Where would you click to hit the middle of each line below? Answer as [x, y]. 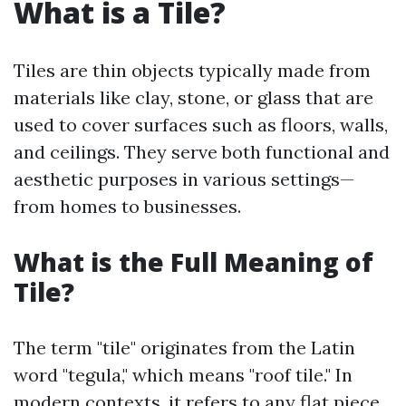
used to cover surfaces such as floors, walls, [201, 125]
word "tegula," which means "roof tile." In [183, 375]
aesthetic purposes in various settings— [184, 179]
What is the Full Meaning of [193, 262]
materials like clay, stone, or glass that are [193, 97]
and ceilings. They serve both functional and [202, 152]
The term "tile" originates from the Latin [184, 348]
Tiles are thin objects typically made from [192, 70]
